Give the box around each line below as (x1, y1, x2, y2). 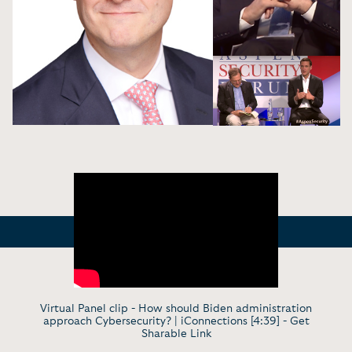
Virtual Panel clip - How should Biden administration (40, 302, 312, 314)
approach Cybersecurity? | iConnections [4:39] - (42, 315, 290, 327)
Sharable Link (141, 328, 211, 339)
